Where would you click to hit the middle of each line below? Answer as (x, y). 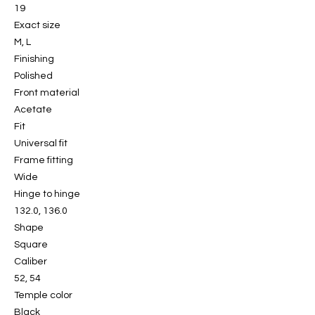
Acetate (33, 110)
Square (31, 245)
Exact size (37, 26)
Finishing (34, 59)
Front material (47, 93)
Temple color (43, 296)
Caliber (31, 262)
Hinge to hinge (47, 194)
